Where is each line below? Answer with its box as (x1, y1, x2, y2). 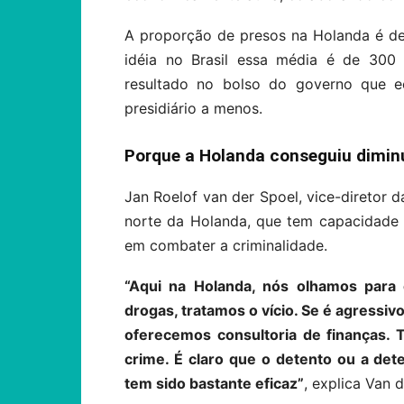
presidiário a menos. (124, 99, 262, 117)
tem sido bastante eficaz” (124, 374, 304, 392)
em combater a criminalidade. (124, 236, 327, 254)
